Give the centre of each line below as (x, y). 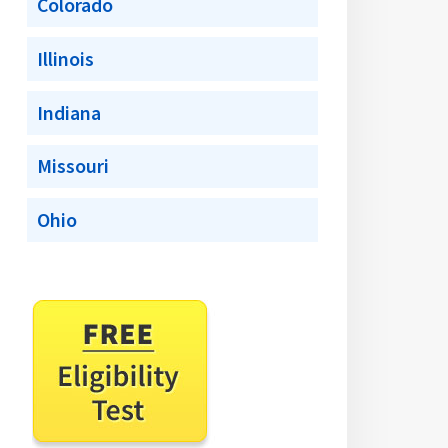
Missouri (73, 166)
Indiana (69, 112)
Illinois (66, 59)
